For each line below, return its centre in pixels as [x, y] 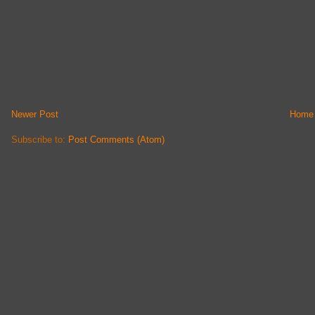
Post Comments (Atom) [116, 140]
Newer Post [35, 115]
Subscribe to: [40, 140]
